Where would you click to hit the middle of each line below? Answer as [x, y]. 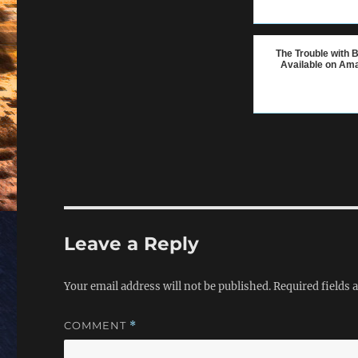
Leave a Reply [132, 243]
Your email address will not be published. [168, 286]
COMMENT [97, 325]
